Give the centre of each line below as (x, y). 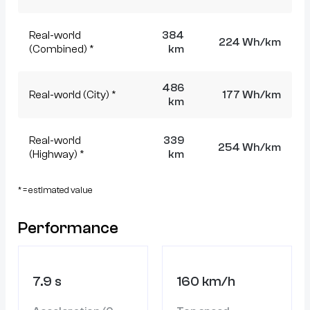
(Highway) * (57, 154)
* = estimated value (55, 190)
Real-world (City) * (73, 94)
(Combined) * (62, 49)
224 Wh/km (250, 42)
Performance (68, 228)
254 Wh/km (249, 147)
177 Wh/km (252, 94)
